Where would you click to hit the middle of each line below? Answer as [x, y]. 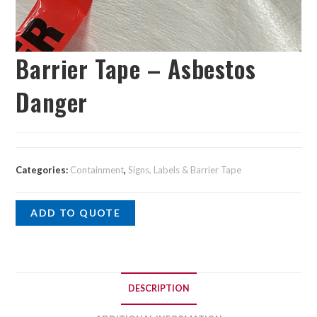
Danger [52, 102]
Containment [97, 170]
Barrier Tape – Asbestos [136, 69]
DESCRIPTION [158, 289]
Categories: [43, 170]
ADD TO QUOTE [76, 213]
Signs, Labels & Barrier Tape [185, 170]
